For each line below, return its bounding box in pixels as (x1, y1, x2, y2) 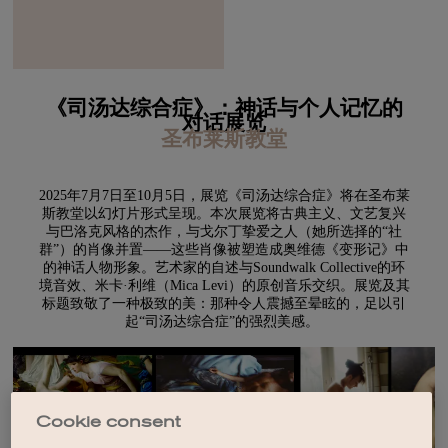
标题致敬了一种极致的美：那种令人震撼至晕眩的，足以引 (42, 296, 406, 312)
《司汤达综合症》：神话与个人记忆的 (45, 97, 403, 122)
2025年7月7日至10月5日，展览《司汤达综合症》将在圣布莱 (38, 188, 410, 204)
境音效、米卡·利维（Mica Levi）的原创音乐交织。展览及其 (38, 278, 410, 294)
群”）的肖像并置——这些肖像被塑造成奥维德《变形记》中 (39, 242, 409, 258)
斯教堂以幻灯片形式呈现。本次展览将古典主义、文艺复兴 (42, 206, 406, 222)
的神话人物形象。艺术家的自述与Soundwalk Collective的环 (43, 260, 405, 276)
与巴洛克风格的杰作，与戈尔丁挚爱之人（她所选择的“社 (46, 224, 402, 240)
